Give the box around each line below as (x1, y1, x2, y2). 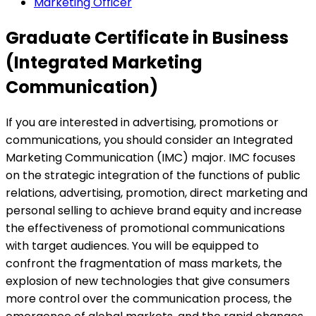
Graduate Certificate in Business (6, 26, 288, 50)
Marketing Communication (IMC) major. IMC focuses (6, 150, 296, 166)
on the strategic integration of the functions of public (6, 167, 300, 184)
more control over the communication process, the (6, 291, 292, 308)
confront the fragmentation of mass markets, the (6, 255, 282, 272)
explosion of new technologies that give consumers (6, 273, 290, 290)
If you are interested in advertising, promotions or (6, 114, 279, 131)
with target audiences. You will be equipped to (6, 238, 259, 255)
